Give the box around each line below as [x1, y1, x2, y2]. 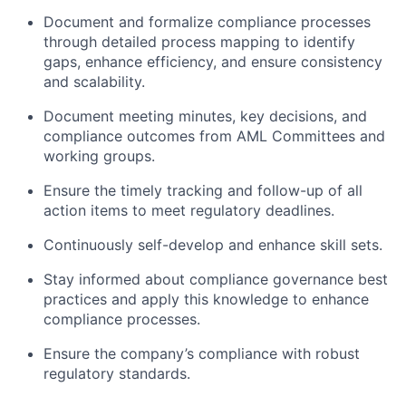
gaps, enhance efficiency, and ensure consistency [43, 53, 382, 71]
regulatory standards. [43, 364, 190, 382]
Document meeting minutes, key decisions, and [43, 107, 367, 125]
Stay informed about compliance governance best [43, 270, 388, 288]
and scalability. [43, 72, 145, 91]
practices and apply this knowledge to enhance [43, 290, 369, 308]
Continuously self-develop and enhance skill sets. [43, 236, 382, 254]
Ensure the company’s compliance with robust [43, 344, 360, 362]
